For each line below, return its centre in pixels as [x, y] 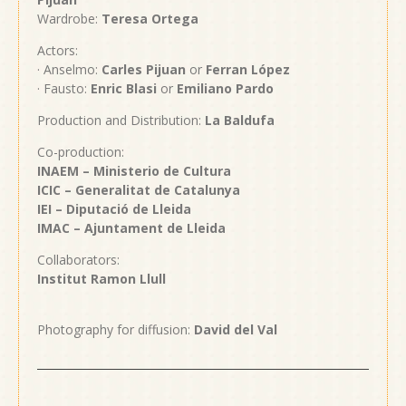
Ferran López [248, 69]
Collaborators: [78, 259]
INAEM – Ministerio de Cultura [134, 170]
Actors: [58, 50]
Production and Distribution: [121, 120]
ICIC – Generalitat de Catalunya [139, 189]
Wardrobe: [69, 18]
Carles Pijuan [144, 69]
